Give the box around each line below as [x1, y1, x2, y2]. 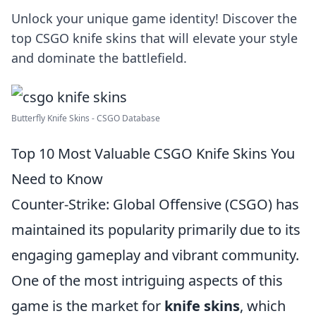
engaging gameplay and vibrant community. [11, 245, 299, 265]
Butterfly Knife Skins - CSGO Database [11, 112, 160, 124]
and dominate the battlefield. [11, 49, 187, 66]
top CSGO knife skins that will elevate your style [11, 30, 298, 47]
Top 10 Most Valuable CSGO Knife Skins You [11, 144, 295, 163]
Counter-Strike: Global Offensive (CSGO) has [11, 195, 299, 214]
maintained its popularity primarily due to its [11, 220, 300, 239]
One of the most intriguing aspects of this [11, 271, 283, 290]
